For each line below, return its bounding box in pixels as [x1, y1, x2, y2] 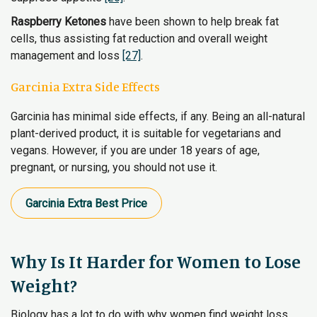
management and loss [11, 49, 122, 62]
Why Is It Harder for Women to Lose [11, 250, 301, 272]
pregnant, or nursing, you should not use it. [11, 161, 217, 174]
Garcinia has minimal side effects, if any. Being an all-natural [11, 110, 305, 123]
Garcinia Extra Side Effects [11, 79, 160, 94]
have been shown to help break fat [106, 15, 279, 28]
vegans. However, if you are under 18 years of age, [11, 144, 260, 157]
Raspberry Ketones [11, 15, 106, 28]
